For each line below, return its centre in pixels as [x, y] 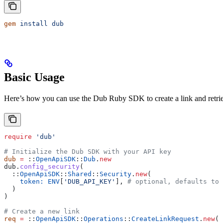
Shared [80, 174]
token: [24, 181]
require [18, 136]
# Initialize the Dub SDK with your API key [88, 151]
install [32, 23]
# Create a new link [42, 211]
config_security [50, 166]
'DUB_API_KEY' [90, 181]
